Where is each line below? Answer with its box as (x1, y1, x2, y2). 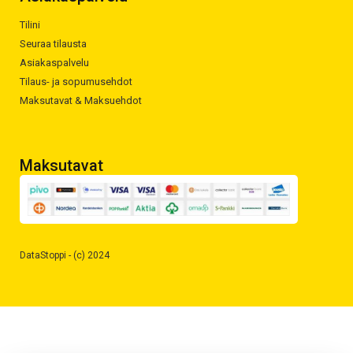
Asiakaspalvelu (20, 57, 89, 69)
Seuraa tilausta (20, 38, 87, 50)
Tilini (20, 19, 40, 31)
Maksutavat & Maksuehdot (20, 95, 142, 106)
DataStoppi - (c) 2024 (20, 250, 110, 262)
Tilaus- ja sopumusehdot (20, 76, 132, 87)
